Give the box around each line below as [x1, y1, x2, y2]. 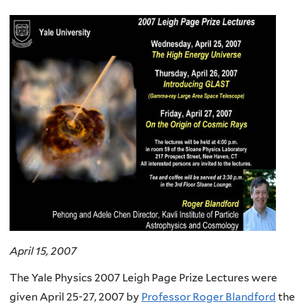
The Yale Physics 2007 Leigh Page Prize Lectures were [10, 271, 277, 285]
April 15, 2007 [10, 244, 76, 258]
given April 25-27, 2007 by [10, 290, 141, 304]
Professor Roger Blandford [141, 290, 276, 304]
